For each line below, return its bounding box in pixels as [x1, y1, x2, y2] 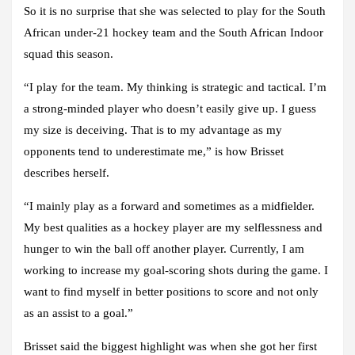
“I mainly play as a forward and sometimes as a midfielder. [24, 199, 315, 212]
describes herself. [24, 166, 109, 179]
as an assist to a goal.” [24, 306, 133, 319]
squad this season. [24, 47, 113, 60]
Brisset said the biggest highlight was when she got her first [24, 339, 317, 353]
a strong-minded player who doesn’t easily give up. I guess [24, 101, 316, 115]
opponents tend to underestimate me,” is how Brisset [24, 144, 284, 158]
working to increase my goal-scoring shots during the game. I [24, 263, 328, 277]
